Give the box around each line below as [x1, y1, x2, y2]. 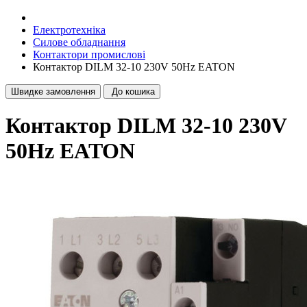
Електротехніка [33, 24, 106, 36]
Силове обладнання [33, 36, 125, 48]
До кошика [112, 86, 155, 97]
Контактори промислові [33, 49, 145, 60]
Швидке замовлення [11, 86, 95, 97]
